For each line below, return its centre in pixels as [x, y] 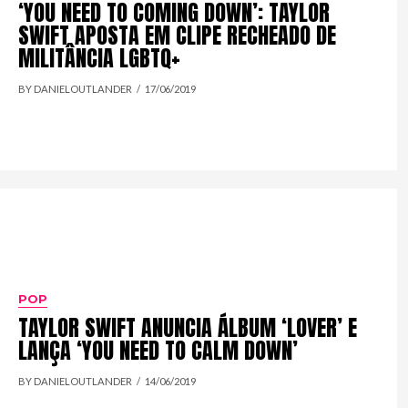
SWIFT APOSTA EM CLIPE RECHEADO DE [178, 35]
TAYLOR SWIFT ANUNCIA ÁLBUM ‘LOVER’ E [188, 328]
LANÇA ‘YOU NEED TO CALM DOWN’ [158, 351]
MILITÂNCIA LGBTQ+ [100, 58]
